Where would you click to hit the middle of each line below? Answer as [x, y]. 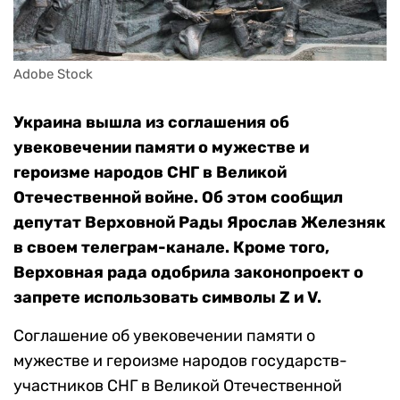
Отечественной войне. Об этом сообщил [178, 198]
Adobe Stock [53, 75]
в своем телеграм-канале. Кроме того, [171, 248]
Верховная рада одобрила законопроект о [188, 273]
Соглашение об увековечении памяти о [164, 336]
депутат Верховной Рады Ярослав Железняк [200, 223]
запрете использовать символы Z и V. [167, 298]
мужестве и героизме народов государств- [180, 361]
